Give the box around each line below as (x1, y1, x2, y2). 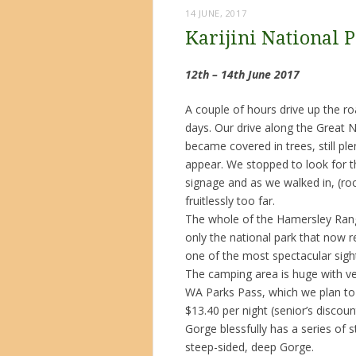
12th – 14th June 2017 (185, 67, 300, 83)
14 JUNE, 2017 (185, 7, 247, 20)
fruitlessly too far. (185, 193, 275, 209)
